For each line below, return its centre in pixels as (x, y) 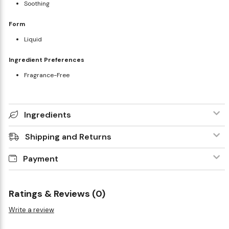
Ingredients (47, 114)
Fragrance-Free (47, 75)
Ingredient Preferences (46, 60)
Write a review (31, 210)
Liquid (33, 39)
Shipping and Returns (68, 136)
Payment (40, 158)
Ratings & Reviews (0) (57, 193)
